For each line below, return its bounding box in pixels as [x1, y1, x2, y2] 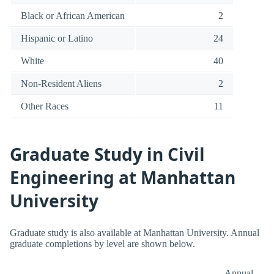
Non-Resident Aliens [21, 78, 102, 89]
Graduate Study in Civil [10, 142, 205, 166]
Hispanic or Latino [21, 33, 93, 44]
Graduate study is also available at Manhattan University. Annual [10, 228, 259, 239]
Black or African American [21, 10, 125, 21]
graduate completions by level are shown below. [10, 239, 195, 250]
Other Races [21, 101, 68, 112]
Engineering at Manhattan [10, 165, 235, 189]
